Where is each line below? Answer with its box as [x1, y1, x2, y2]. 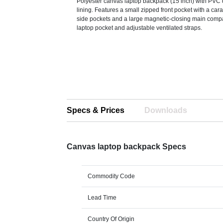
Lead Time [88, 194, 117, 202]
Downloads [144, 106, 188, 115]
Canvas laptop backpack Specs [67, 142, 187, 151]
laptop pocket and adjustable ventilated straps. [77, 24, 203, 32]
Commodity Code [88, 173, 135, 180]
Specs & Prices [67, 106, 125, 115]
